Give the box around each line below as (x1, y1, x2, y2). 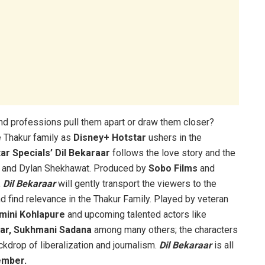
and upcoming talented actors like (65, 208, 206, 220)
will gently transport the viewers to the (56, 177, 216, 189)
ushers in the (146, 131, 202, 143)
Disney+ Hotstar (73, 131, 146, 143)
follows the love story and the (110, 147, 235, 159)
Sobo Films (148, 162, 198, 174)
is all (212, 239, 234, 251)
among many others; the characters (92, 224, 238, 235)
